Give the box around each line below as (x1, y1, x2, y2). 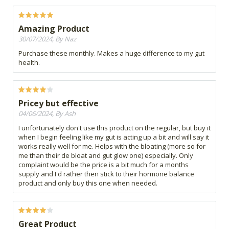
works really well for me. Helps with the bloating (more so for (18, 142, 205, 151)
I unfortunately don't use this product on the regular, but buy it (18, 123, 211, 133)
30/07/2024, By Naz (18, 34, 76, 44)
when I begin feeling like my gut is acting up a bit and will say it (18, 132, 209, 142)
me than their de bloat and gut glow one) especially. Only (18, 151, 193, 161)
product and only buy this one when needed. (18, 178, 157, 188)
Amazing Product (18, 23, 89, 35)
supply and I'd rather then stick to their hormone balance (18, 169, 194, 179)
